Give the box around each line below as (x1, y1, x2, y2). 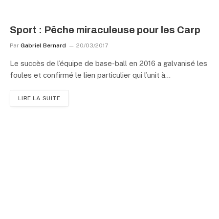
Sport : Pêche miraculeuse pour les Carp (10, 24, 200, 35)
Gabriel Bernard (21, 42, 66, 49)
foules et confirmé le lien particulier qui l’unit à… (10, 70, 171, 79)
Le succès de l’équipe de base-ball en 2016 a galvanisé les (10, 59, 207, 67)
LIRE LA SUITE (18, 94, 61, 102)
